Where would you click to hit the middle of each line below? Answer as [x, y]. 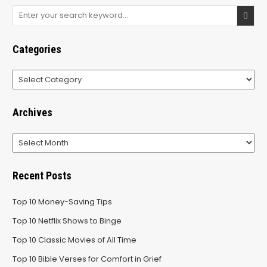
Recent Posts [42, 175]
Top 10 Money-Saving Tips [62, 201]
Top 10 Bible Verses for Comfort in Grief [87, 259]
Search [26, 10]
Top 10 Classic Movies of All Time [74, 240]
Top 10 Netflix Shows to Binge [67, 221]
